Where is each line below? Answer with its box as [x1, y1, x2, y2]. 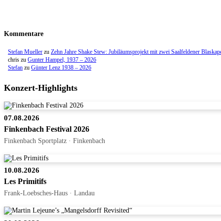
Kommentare [4, 30, 43, 38]
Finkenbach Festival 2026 [4, 125, 89, 134]
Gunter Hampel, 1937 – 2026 [28, 56, 96, 64]
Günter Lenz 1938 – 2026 [31, 64, 91, 72]
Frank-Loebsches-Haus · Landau [4, 189, 95, 197]
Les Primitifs [4, 177, 46, 186]
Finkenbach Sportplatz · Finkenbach [4, 137, 105, 145]
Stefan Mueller [8, 48, 42, 56]
